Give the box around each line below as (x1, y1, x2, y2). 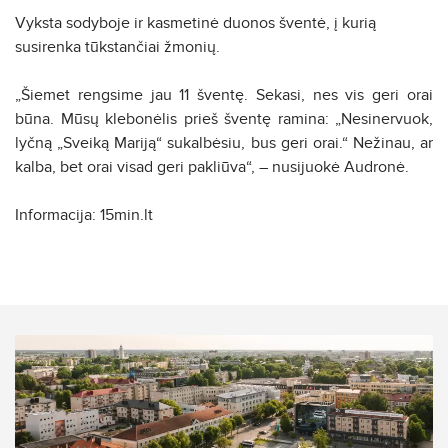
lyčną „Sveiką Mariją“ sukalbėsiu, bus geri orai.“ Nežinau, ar (15, 132, 433, 153)
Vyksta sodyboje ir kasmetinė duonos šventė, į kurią (15, 12, 376, 33)
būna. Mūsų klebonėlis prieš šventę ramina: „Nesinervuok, (15, 108, 433, 129)
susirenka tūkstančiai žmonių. (15, 36, 220, 57)
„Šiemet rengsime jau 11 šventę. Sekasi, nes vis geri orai (15, 84, 433, 105)
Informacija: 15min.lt (15, 204, 153, 225)
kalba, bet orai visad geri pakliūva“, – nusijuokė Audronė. (15, 156, 409, 177)
